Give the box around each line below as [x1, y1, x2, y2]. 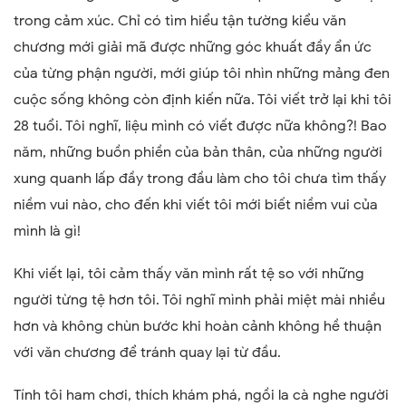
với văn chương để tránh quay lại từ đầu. [14, 343, 281, 362]
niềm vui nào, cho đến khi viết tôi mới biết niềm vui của [14, 196, 378, 215]
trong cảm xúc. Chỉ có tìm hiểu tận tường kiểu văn [14, 12, 346, 31]
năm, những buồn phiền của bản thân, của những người [14, 143, 382, 162]
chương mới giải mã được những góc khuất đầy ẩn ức [14, 38, 372, 57]
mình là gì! [14, 222, 81, 241]
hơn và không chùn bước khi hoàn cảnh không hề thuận [14, 317, 382, 336]
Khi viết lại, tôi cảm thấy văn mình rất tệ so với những [14, 265, 364, 284]
